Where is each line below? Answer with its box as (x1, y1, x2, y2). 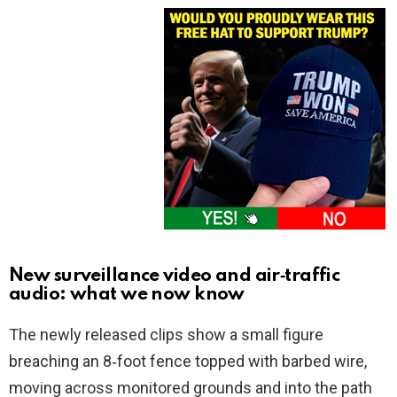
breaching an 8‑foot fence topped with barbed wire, (9, 352, 367, 371)
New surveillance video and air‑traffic (9, 267, 340, 286)
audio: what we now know (9, 285, 245, 305)
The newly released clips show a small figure (9, 325, 323, 345)
